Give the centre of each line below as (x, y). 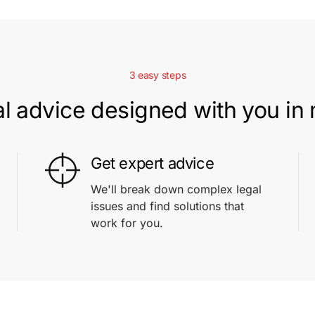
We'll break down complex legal (176, 189)
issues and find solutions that (167, 206)
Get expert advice (153, 163)
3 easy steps (157, 75)
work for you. (127, 223)
